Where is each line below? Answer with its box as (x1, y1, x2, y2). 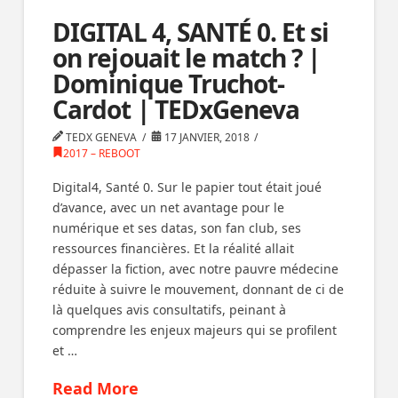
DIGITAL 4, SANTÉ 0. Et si (52, 14, 329, 49)
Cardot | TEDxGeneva (52, 92, 299, 126)
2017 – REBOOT (63, 145, 141, 161)
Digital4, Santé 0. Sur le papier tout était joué (52, 179, 322, 196)
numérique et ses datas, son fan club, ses (52, 219, 302, 237)
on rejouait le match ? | (52, 40, 320, 75)
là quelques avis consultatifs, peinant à (52, 301, 287, 319)
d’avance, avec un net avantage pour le (52, 199, 285, 217)
